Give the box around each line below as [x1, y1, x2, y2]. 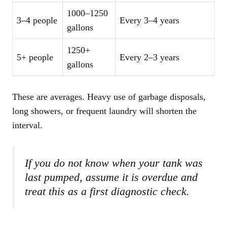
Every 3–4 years [120, 15, 179, 26]
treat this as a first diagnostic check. [25, 185, 190, 198]
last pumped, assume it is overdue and [25, 171, 198, 184]
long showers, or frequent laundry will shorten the [12, 106, 197, 117]
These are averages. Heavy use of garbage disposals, [12, 92, 206, 102]
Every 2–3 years [120, 52, 179, 63]
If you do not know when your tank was [25, 157, 203, 170]
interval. [12, 120, 43, 131]
